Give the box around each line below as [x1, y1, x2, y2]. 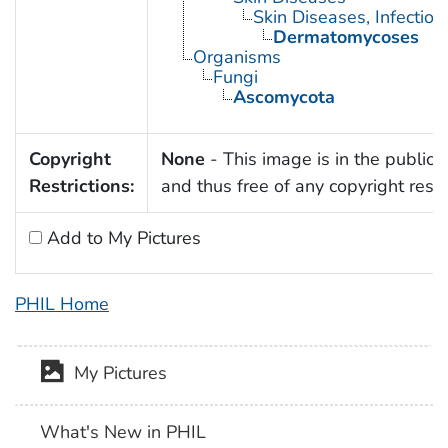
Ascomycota [232, 84, 335, 109]
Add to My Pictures [41, 225, 201, 250]
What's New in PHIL [40, 419, 207, 444]
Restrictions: [28, 173, 134, 198]
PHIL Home [15, 291, 109, 316]
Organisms [192, 44, 281, 69]
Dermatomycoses [272, 24, 419, 49]
